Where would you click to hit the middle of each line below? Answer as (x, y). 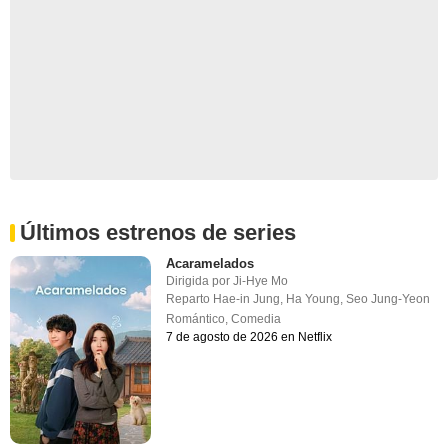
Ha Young (313, 299)
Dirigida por (200, 281)
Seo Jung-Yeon (388, 299)
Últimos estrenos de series (158, 233)
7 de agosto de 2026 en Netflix (249, 337)
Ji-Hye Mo (261, 281)
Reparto (190, 299)
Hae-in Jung (247, 299)
